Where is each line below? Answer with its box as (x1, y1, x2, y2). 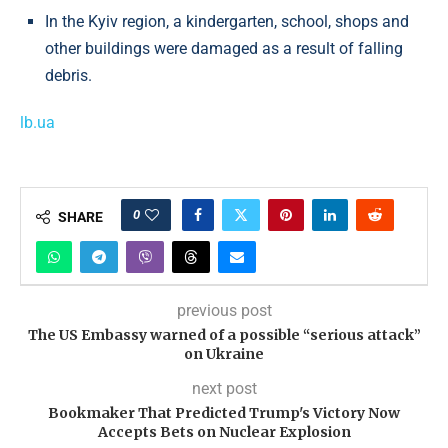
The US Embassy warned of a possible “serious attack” (27, 326, 421, 344)
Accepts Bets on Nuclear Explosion (97, 423, 351, 441)
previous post (176, 301, 272, 320)
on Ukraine (184, 345, 264, 363)
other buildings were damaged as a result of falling (45, 39, 403, 58)
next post (191, 379, 257, 398)
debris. (45, 66, 92, 85)
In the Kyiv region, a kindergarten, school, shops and (45, 12, 409, 31)
